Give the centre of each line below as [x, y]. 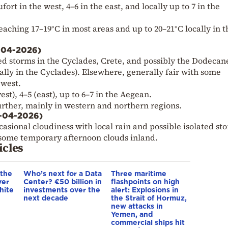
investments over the [62, 189]
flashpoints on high [145, 181]
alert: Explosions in [145, 189]
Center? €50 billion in [63, 181]
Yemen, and [132, 214]
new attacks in [137, 206]
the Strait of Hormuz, [149, 197]
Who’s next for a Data [63, 173]
